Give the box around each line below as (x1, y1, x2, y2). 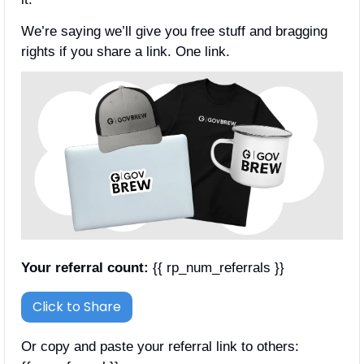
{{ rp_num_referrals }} (149, 259, 284, 275)
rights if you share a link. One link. (21, 44, 230, 60)
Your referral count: (21, 259, 149, 275)
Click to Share (32, 297, 121, 316)
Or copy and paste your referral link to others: (21, 338, 303, 354)
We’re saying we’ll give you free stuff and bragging (21, 24, 327, 40)
